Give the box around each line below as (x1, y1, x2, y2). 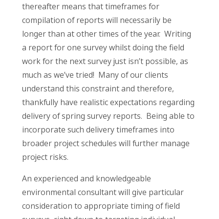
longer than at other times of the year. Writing (22, 28, 191, 40)
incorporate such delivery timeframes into (22, 124, 175, 135)
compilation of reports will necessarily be (22, 15, 172, 26)
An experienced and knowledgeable (22, 173, 151, 184)
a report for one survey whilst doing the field (22, 42, 184, 53)
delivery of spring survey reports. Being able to (22, 110, 195, 122)
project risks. (22, 152, 68, 163)
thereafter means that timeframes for (22, 1, 159, 12)
